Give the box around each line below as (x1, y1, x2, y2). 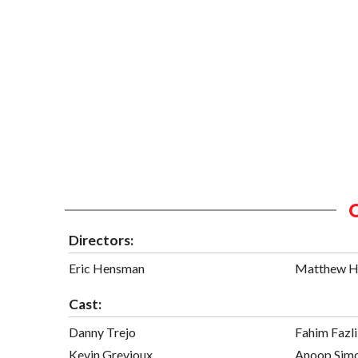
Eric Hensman (69, 260, 145, 276)
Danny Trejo (69, 324, 136, 340)
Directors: (69, 231, 133, 249)
